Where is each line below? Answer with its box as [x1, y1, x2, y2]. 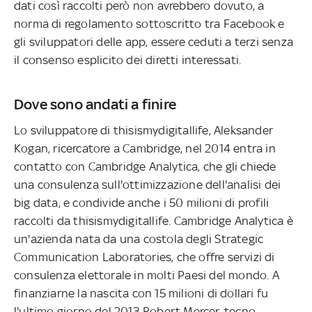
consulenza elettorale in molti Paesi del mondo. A [14, 267, 279, 282]
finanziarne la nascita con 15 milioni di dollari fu [14, 286, 269, 300]
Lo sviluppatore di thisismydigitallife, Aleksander [14, 123, 274, 137]
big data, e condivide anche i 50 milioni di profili [14, 195, 270, 210]
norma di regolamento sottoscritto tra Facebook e [14, 16, 285, 31]
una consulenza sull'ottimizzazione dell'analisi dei [14, 177, 281, 192]
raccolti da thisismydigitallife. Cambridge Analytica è [14, 213, 293, 228]
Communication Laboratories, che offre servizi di [14, 249, 275, 264]
